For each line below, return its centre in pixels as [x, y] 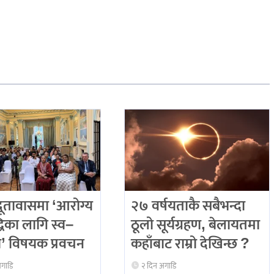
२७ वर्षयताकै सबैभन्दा [188, 206]
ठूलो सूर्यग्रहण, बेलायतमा [195, 225]
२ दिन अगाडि [158, 266]
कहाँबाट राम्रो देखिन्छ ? [190, 244]
